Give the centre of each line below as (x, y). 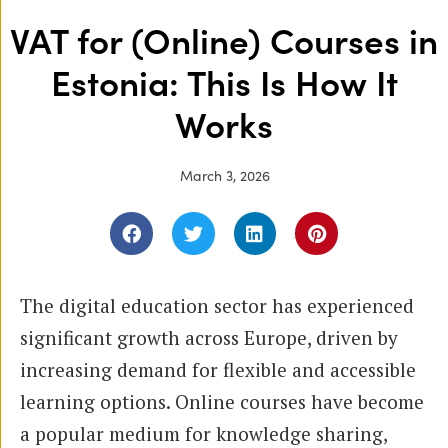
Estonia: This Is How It (224, 85)
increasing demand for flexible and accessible (218, 369)
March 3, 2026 (225, 177)
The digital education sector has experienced (217, 305)
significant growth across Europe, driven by (209, 337)
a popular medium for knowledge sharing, (203, 433)
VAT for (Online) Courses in (224, 43)
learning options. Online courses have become (222, 401)
